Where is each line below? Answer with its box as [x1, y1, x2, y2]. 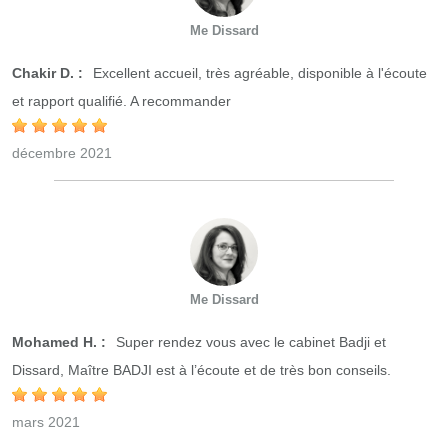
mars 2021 [12, 414, 80, 430]
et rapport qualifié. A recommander [12, 93, 231, 109]
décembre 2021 [12, 145, 112, 161]
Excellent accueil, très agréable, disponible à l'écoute [89, 65, 427, 81]
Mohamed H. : [12, 334, 106, 350]
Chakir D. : [12, 65, 83, 81]
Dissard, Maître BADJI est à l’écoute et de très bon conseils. [12, 362, 391, 378]
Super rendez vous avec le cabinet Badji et [112, 334, 386, 350]
